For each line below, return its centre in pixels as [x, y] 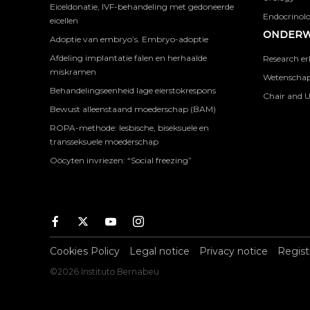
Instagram [168, 222]
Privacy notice [234, 251]
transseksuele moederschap [104, 142]
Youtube [136, 222]
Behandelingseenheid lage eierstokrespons [133, 90]
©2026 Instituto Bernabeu [104, 272]
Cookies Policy [85, 251]
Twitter [105, 222]
